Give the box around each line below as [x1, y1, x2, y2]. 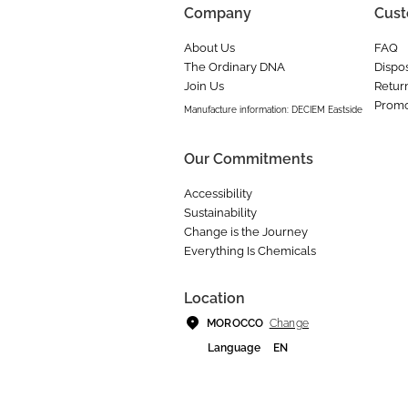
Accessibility [184, 187, 252, 201]
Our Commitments [184, 150, 313, 168]
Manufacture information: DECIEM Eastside [184, 105, 362, 116]
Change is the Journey [184, 225, 308, 240]
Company [184, 5, 251, 23]
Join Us [184, 79, 224, 94]
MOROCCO [207, 317, 264, 331]
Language [208, 342, 260, 355]
